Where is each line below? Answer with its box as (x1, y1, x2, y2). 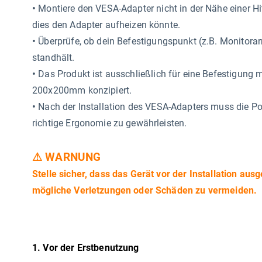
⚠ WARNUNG (32, 151, 101, 164)
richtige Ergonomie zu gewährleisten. (32, 118, 187, 129)
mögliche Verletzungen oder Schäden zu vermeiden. (32, 185, 257, 196)
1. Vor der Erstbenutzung (32, 242, 139, 253)
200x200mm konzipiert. (32, 85, 132, 96)
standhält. (32, 52, 75, 63)
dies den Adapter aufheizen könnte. (32, 19, 181, 30)
